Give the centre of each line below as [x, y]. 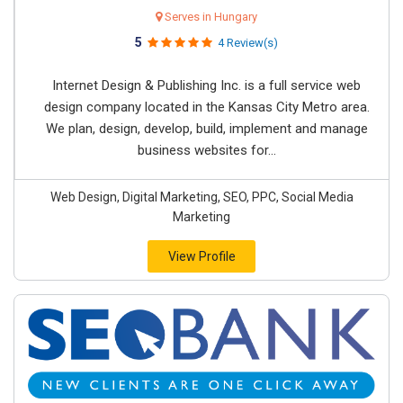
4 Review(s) [248, 43]
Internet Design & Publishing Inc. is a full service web [206, 85]
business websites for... [206, 150]
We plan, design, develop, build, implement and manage [206, 129]
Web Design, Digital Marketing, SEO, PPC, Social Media [201, 197]
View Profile [201, 256]
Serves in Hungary [210, 17]
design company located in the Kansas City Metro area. [206, 107]
